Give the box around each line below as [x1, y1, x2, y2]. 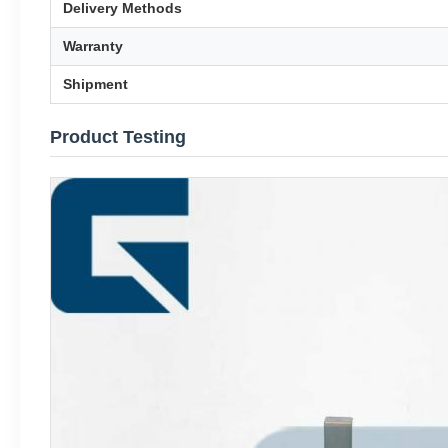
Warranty [63, 38, 123, 54]
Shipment [63, 76, 128, 92]
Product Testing [50, 127, 186, 147]
